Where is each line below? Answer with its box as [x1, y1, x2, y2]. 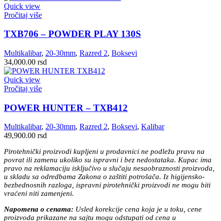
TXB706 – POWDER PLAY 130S [4, 29, 141, 39]
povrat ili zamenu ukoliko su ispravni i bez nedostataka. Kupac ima [4, 156, 212, 164]
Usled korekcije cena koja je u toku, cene [74, 205, 202, 214]
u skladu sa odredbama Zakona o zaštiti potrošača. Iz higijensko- [4, 173, 205, 181]
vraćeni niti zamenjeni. [4, 189, 74, 198]
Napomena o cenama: [4, 205, 74, 214]
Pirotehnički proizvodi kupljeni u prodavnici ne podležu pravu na [4, 147, 205, 156]
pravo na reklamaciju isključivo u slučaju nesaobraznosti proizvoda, [4, 164, 215, 173]
